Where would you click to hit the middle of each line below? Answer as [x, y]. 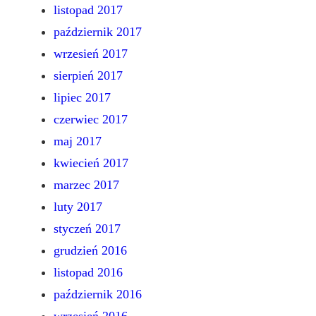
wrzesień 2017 [91, 54]
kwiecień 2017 [91, 163]
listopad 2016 [88, 273]
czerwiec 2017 [91, 120]
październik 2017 [98, 32]
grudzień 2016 [90, 251]
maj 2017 [78, 141]
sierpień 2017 [88, 76]
